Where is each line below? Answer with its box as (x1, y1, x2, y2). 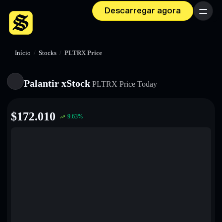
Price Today (117, 80, 157, 88)
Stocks (39, 50, 56, 56)
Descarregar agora (105, 6, 181, 16)
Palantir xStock (24, 78, 90, 89)
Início (15, 50, 31, 56)
